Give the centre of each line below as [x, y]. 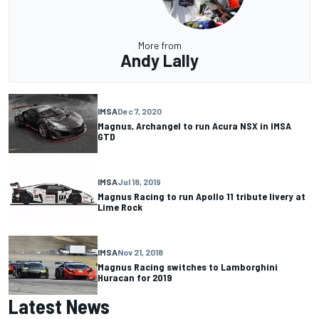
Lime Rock [120, 207]
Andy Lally [159, 61]
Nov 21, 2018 [140, 252]
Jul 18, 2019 [139, 182]
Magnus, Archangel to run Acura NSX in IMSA [194, 125]
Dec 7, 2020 [140, 111]
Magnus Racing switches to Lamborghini [188, 267]
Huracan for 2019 [135, 278]
